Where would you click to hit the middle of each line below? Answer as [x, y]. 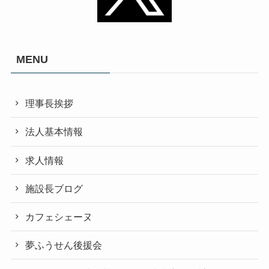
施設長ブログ [54, 188]
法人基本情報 [54, 132]
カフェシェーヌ [59, 217]
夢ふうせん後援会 [64, 245]
